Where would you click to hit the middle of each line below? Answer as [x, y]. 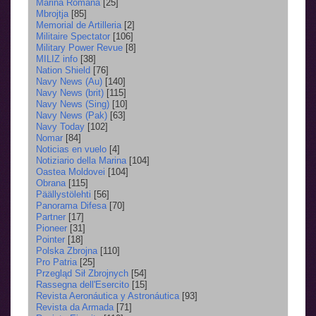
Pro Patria [56, 262]
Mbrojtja [52, 13]
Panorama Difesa [71, 205]
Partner [51, 217]
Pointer [50, 239]
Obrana [51, 183]
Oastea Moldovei [71, 171]
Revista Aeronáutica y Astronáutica [108, 296]
